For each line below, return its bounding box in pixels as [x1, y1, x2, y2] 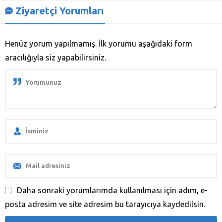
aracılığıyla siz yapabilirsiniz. [5, 53, 106, 62]
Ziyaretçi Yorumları [15, 4, 104, 16]
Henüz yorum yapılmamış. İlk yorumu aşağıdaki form [5, 39, 192, 48]
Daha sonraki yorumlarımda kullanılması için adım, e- [17, 185, 208, 195]
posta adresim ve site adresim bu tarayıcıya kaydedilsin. [5, 199, 205, 209]
